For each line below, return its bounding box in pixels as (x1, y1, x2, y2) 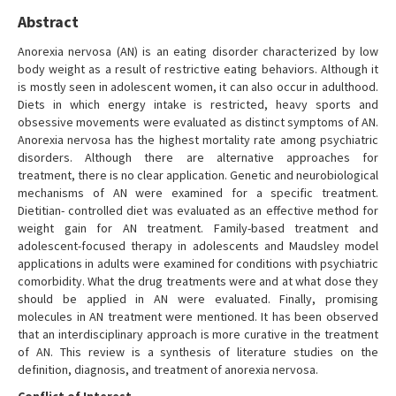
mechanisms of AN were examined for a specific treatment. (18, 185, 378, 201)
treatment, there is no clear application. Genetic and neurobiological (18, 167, 378, 183)
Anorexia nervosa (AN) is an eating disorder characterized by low (18, 43, 378, 59)
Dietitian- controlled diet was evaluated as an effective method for (18, 202, 378, 218)
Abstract (18, 11, 79, 32)
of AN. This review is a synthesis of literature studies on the (18, 344, 378, 360)
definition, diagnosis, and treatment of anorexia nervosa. (18, 362, 318, 377)
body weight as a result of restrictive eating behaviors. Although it (18, 61, 378, 77)
